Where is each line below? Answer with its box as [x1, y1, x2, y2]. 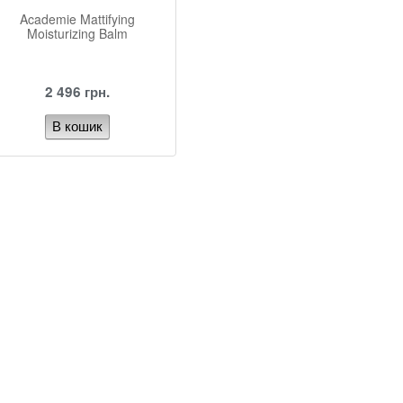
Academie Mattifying [20, 10, 135, 28]
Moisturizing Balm [27, 24, 128, 42]
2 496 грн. [45, 82, 110, 102]
